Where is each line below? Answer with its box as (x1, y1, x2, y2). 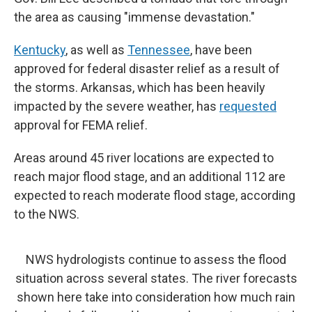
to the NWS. (14, 207, 79, 221)
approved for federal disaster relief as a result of (14, 61, 280, 76)
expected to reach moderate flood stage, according (14, 188, 295, 203)
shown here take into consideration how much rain (17, 290, 295, 304)
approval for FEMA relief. (14, 118, 148, 132)
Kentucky (14, 42, 65, 57)
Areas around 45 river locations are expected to (14, 150, 274, 165)
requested (219, 99, 276, 114)
